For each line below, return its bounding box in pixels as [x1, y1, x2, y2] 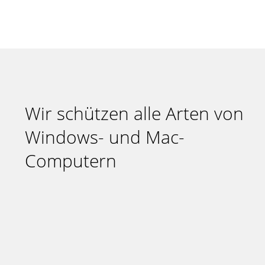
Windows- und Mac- [25, 125, 185, 149]
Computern [25, 148, 117, 173]
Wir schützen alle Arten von [25, 101, 244, 125]
